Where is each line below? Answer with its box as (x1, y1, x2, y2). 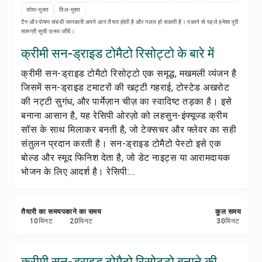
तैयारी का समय (21, 208, 61, 216)
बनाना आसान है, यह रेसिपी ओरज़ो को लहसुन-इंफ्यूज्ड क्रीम (21, 110, 227, 121)
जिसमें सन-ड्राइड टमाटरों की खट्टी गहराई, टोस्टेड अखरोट (21, 82, 229, 93)
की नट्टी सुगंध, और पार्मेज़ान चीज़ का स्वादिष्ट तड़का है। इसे (21, 96, 232, 107)
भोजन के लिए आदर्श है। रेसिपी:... (21, 166, 136, 177)
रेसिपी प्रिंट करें (108, 28, 150, 37)
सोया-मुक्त (26, 6, 49, 13)
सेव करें (109, 60, 129, 70)
